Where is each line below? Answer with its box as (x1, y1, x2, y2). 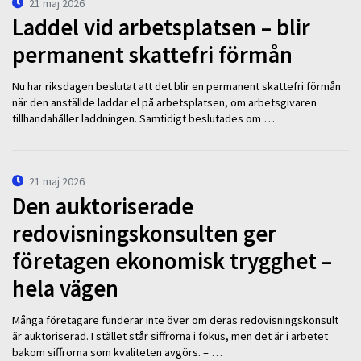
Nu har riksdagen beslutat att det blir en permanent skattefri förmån (12, 78, 341, 93)
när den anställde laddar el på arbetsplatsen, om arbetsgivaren (12, 94, 317, 110)
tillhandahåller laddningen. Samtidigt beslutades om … (12, 110, 275, 126)
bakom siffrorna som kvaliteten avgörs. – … (12, 344, 222, 359)
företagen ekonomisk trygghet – (12, 246, 332, 276)
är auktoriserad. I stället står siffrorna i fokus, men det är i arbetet (12, 328, 328, 343)
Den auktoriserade (12, 191, 193, 221)
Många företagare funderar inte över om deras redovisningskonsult (12, 312, 338, 327)
